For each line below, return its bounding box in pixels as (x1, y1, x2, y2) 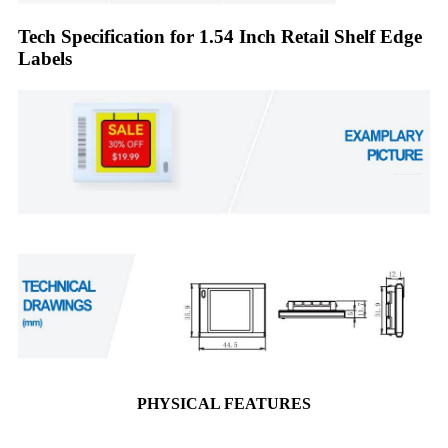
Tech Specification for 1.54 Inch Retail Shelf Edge (18, 25, 422, 47)
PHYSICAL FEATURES (137, 394, 311, 412)
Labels (18, 47, 72, 69)
